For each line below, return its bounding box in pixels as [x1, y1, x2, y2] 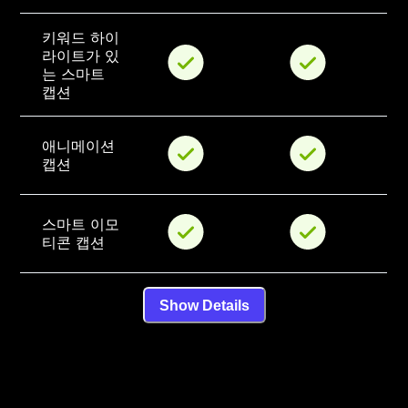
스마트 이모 [42, 215, 120, 234]
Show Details [158, 297, 250, 313]
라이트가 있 [42, 46, 120, 66]
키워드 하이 [42, 28, 120, 47]
